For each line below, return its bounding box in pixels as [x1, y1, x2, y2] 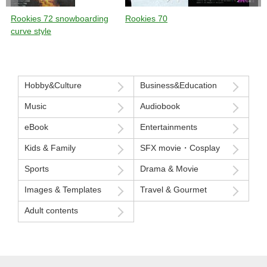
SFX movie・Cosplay [139, 142, 220, 153]
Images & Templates [24, 184, 101, 194]
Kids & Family [24, 142, 76, 153]
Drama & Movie [139, 163, 198, 173]
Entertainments [139, 122, 197, 132]
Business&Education [139, 80, 217, 90]
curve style [11, 26, 51, 36]
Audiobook [139, 101, 180, 111]
